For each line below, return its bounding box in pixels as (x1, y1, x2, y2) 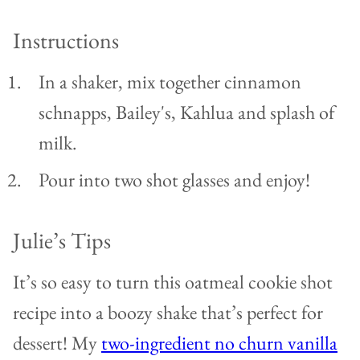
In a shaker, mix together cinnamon (39, 69, 301, 95)
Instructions (13, 26, 124, 55)
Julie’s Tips (13, 226, 111, 256)
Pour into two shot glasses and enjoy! (39, 167, 310, 193)
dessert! (13, 330, 72, 356)
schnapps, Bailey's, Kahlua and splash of (39, 100, 335, 125)
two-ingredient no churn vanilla (101, 330, 337, 356)
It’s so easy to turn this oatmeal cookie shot (13, 269, 333, 295)
